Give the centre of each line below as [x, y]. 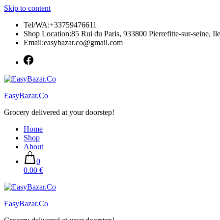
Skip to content [27, 8]
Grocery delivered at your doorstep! [59, 112]
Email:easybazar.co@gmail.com [73, 42]
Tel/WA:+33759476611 [60, 25]
